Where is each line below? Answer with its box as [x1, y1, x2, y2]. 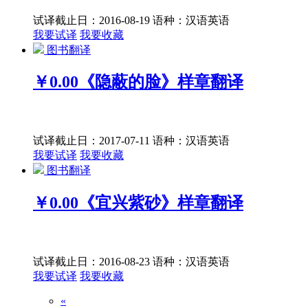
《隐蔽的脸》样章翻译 [78, 73, 243, 91]
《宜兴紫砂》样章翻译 [78, 194, 243, 212]
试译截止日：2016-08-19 [33, 14, 153, 26]
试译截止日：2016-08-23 [33, 256, 153, 268]
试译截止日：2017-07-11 [33, 135, 153, 147]
